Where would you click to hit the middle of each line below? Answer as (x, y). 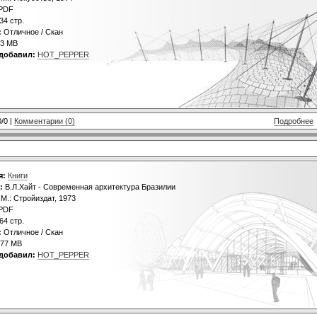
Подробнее (294, 121)
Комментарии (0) (45, 121)
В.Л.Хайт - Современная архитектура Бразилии (89, 187)
